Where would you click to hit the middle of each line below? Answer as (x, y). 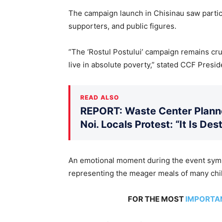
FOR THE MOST (156, 199)
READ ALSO (100, 97)
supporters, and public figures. (122, 26)
